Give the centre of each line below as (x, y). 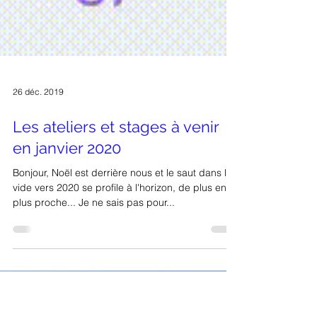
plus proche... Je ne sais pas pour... (94, 279)
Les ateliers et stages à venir (116, 203)
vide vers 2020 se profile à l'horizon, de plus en (120, 264)
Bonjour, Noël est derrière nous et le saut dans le (122, 249)
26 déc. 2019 (38, 168)
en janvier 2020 (67, 224)
